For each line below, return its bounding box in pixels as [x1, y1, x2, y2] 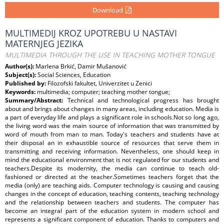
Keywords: [5, 87, 37, 96]
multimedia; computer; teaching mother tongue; [37, 87, 170, 96]
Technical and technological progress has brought [67, 96, 219, 104]
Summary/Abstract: [5, 96, 67, 104]
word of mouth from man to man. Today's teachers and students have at [5, 130, 219, 138]
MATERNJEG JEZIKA [5, 37, 83, 49]
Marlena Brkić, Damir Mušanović [35, 62, 126, 70]
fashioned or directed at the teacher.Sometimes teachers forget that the [5, 172, 219, 181]
